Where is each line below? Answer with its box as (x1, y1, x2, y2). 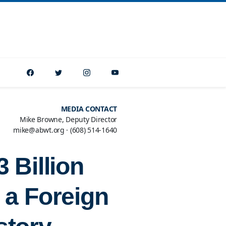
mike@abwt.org (13, 125, 65, 135)
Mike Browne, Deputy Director (19, 114, 117, 124)
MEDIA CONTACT (61, 103, 117, 114)
